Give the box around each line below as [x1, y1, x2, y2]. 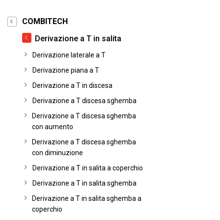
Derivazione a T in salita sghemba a [32, 194, 142, 202]
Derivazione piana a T [32, 66, 99, 74]
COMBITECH [22, 17, 68, 26]
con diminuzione [31, 149, 83, 157]
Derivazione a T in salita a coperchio [32, 164, 143, 172]
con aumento [32, 123, 74, 131]
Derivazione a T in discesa [32, 82, 112, 89]
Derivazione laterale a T [32, 51, 106, 59]
